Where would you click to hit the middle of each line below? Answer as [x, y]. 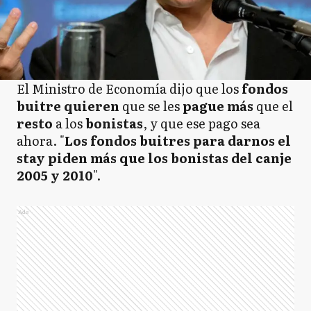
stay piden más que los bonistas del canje [154, 158]
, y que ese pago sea [202, 123]
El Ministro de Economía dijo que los [129, 89]
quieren [93, 106]
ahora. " [41, 141]
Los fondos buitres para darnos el [178, 141]
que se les [152, 106]
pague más [219, 106]
